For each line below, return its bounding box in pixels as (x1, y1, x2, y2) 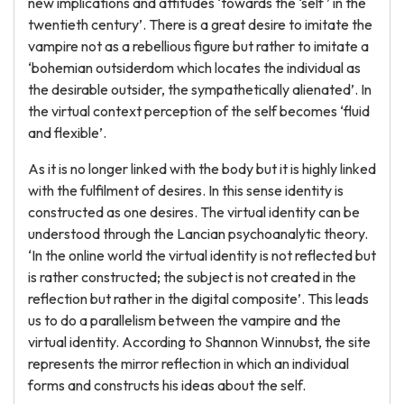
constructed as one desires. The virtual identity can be (28, 203, 360, 221)
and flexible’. (28, 124, 106, 142)
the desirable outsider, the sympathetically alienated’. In (28, 80, 372, 98)
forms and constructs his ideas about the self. (28, 376, 306, 394)
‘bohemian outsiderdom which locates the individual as (28, 59, 361, 77)
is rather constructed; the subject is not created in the (28, 268, 356, 286)
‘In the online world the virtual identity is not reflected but (28, 246, 376, 264)
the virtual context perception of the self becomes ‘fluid (28, 102, 370, 120)
